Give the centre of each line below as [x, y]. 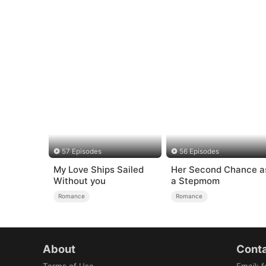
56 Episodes [199, 151]
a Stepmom [195, 181]
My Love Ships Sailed [98, 170]
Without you [79, 181]
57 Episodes [81, 151]
